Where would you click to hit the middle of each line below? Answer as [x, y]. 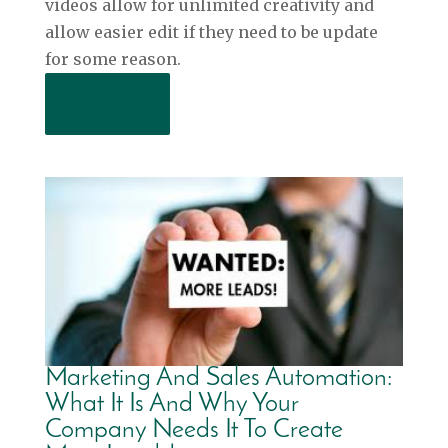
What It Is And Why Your [171, 404]
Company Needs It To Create [193, 430]
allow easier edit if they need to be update [211, 32]
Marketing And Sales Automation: [218, 378]
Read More [107, 104]
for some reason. [112, 59]
